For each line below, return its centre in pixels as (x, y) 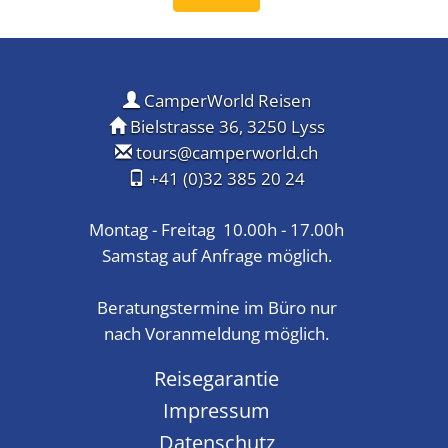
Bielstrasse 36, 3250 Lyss (225, 126)
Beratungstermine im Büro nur (216, 307)
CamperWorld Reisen (225, 100)
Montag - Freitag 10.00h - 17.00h (216, 229)
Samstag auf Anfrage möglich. (216, 255)
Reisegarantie (216, 377)
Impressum (216, 409)
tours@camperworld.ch (227, 152)
